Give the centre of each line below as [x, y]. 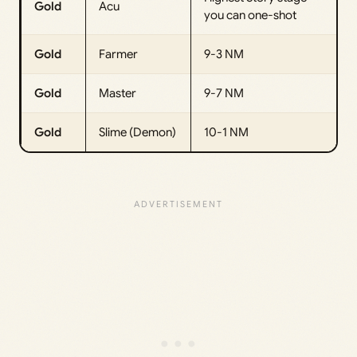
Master [118, 94]
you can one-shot [250, 16]
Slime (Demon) [137, 133]
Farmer [118, 55]
